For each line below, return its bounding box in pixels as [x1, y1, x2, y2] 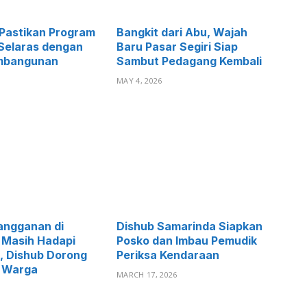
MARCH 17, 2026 [116, 269, 177, 280]
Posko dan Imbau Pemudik [116, 234, 257, 248]
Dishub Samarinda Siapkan [116, 219, 262, 234]
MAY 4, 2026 [116, 75, 162, 86]
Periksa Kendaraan [116, 248, 219, 262]
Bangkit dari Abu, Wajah [116, 25, 247, 39]
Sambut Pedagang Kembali [116, 53, 262, 68]
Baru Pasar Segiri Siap [116, 39, 238, 53]
